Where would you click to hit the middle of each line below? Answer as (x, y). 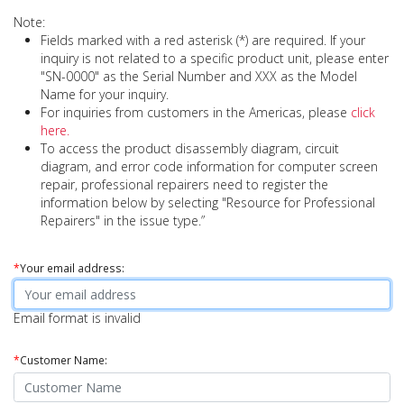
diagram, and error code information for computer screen (209, 166)
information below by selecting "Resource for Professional (208, 202)
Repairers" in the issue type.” (123, 220)
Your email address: (72, 267)
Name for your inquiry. (105, 94)
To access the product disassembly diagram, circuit (190, 148)
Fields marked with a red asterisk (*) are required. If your (203, 40)
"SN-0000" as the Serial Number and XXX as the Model (199, 76)
